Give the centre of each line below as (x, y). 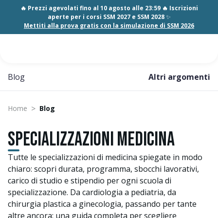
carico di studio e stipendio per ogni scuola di (90, 181)
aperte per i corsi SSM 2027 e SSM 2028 (107, 17)
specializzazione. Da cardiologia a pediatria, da (92, 192)
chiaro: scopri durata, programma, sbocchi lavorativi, (103, 169)
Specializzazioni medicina (91, 140)
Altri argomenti (179, 77)
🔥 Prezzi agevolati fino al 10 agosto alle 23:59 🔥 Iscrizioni (109, 8)
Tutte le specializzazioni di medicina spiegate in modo (105, 157)
